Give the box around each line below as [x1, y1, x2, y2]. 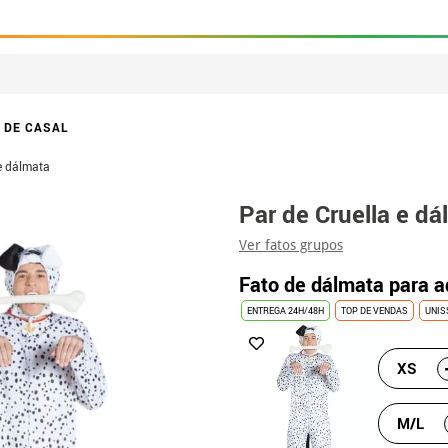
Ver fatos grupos [239, 237, 343, 253]
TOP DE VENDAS [341, 304, 408, 317]
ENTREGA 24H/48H [247, 304, 324, 317]
